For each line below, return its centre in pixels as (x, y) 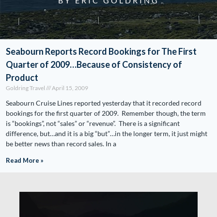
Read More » (25, 160)
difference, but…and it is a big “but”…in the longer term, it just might (107, 133)
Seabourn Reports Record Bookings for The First (101, 51)
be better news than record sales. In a (61, 144)
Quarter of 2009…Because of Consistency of (94, 64)
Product (22, 77)
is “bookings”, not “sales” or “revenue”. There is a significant (93, 123)
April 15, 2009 (70, 88)
